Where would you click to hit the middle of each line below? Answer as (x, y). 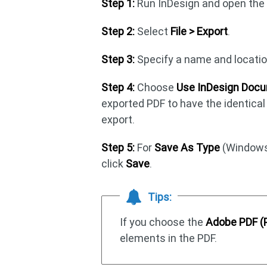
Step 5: (118, 148)
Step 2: (118, 31)
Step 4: (118, 87)
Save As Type (187, 148)
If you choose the (163, 222)
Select (153, 31)
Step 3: (118, 59)
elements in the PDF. (169, 238)
